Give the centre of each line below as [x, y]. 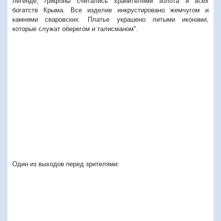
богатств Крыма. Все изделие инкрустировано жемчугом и [110, 10]
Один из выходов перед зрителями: [66, 164]
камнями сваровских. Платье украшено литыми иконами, [110, 19]
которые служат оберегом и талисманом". [75, 29]
